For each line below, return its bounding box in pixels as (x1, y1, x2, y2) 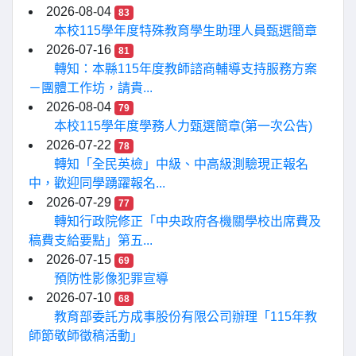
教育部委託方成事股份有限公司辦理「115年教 (54, 310, 317, 323)
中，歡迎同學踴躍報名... (29, 176, 165, 190)
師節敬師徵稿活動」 (29, 329, 143, 342)
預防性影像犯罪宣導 (54, 272, 168, 285)
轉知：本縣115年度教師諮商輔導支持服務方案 (54, 62, 317, 75)
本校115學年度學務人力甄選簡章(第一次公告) (54, 119, 312, 133)
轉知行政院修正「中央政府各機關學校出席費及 (54, 215, 321, 228)
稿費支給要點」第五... (29, 234, 153, 247)
